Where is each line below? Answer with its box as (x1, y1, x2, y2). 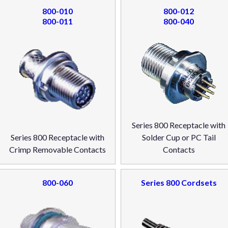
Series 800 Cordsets (140, 178, 217, 188)
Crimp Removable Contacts (9, 144, 106, 154)
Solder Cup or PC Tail (141, 132, 216, 142)
